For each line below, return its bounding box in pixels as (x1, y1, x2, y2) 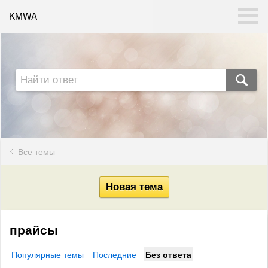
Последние (93, 248, 136, 260)
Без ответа (145, 248, 191, 260)
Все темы (18, 145, 55, 157)
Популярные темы (11, 248, 84, 260)
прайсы (10, 220, 62, 238)
